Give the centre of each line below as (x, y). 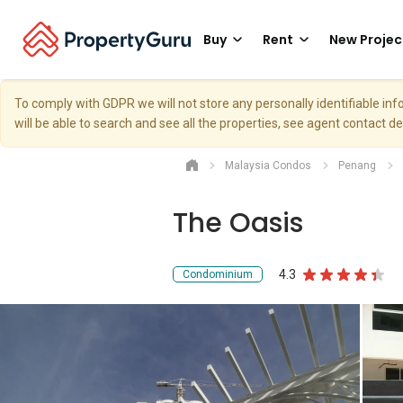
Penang (357, 166)
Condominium (218, 274)
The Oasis (238, 223)
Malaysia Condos (268, 166)
